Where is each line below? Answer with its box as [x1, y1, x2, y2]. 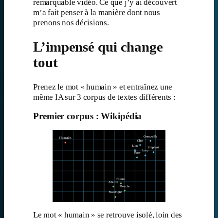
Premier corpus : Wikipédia [33, 111, 142, 121]
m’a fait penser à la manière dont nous [33, 8, 160, 18]
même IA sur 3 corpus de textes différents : [33, 92, 176, 102]
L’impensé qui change [33, 39, 163, 54]
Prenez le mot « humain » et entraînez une [33, 82, 173, 92]
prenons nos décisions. [33, 18, 109, 28]
